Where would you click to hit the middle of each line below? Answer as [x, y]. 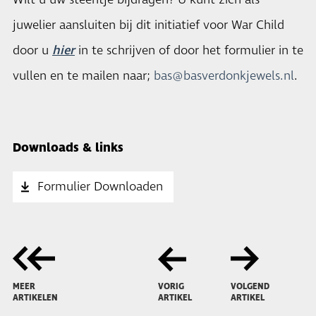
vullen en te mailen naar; [83, 76]
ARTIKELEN [35, 298]
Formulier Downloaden [100, 187]
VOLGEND [250, 287]
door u [32, 51]
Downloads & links [68, 148]
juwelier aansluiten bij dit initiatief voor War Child [148, 25]
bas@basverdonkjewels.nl [224, 76]
